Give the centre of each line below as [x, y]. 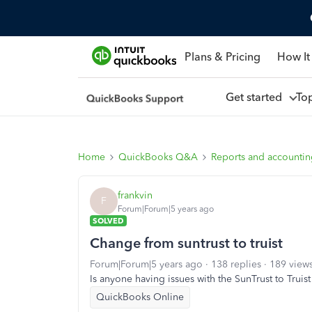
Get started [256, 97]
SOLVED [108, 221]
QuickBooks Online [140, 297]
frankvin [135, 195]
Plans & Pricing [222, 56]
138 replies [236, 264]
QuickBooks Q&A [158, 157]
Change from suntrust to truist [186, 243]
